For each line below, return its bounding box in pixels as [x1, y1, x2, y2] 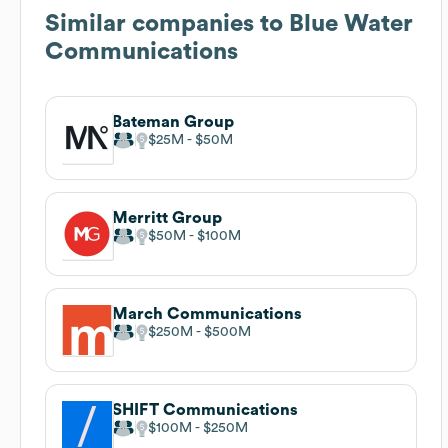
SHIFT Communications [112, 401, 298, 418]
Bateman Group [112, 113, 234, 130]
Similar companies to [45, 11, 289, 36]
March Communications [112, 305, 302, 322]
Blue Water [289, 11, 413, 36]
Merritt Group [112, 209, 222, 226]
